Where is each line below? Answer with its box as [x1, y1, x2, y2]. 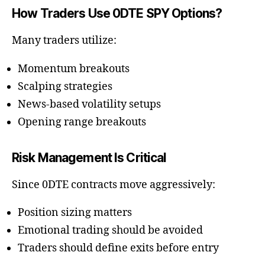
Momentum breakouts [18, 62, 130, 76]
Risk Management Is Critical [12, 150, 167, 165]
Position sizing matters [18, 206, 132, 220]
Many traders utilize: [12, 34, 117, 48]
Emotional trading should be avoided [18, 224, 203, 238]
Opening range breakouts [18, 115, 146, 129]
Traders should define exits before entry [18, 241, 219, 256]
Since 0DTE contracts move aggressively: [12, 177, 215, 192]
